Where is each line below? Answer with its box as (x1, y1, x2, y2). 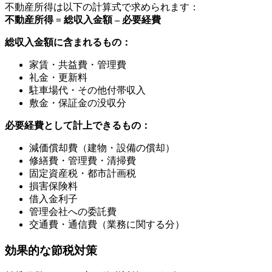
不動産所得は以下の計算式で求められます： (5, 2, 199, 13)
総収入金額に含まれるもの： (5, 37, 131, 48)
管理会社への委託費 (29, 206, 117, 217)
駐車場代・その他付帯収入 (29, 85, 146, 96)
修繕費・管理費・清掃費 (29, 155, 136, 166)
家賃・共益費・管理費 (29, 59, 126, 70)
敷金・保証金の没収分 (29, 98, 126, 109)
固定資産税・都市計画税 (29, 168, 136, 179)
